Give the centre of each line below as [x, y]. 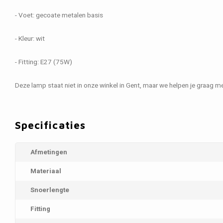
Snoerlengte [50, 190]
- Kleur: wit [30, 39]
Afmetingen [49, 152]
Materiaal [46, 171]
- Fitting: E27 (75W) [44, 62]
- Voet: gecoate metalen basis [59, 15]
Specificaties [50, 125]
